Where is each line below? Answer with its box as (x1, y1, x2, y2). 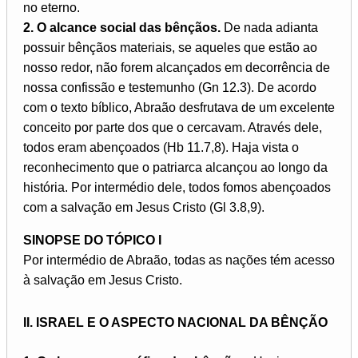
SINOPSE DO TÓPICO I (23, 233, 161, 247)
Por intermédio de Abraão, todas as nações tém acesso (23, 253, 335, 267)
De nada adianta (221, 20, 318, 34)
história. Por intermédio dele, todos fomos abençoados (23, 180, 331, 194)
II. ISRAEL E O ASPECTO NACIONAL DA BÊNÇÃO (23, 316, 328, 330)
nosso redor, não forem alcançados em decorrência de (23, 60, 330, 74)
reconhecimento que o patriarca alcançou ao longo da (23, 160, 328, 174)
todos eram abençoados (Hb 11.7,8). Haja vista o (23, 140, 299, 154)
